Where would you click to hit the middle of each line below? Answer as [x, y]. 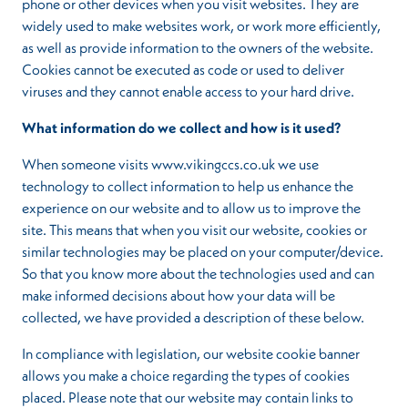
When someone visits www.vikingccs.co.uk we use [170, 164]
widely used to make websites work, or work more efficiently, [201, 25]
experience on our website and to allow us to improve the [191, 208]
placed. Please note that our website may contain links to [188, 397]
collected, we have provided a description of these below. [193, 317]
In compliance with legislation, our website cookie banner [191, 353]
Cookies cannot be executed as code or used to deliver [183, 69]
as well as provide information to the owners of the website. [198, 47]
